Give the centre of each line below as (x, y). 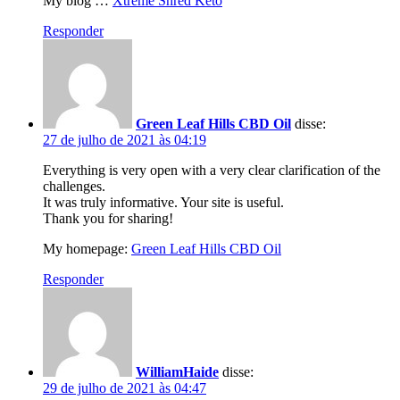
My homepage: (87, 248)
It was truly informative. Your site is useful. (163, 202)
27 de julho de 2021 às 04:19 (125, 139)
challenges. (74, 186)
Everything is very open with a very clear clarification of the (212, 170)
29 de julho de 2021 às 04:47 (125, 387)
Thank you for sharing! (108, 218)
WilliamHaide (177, 371)
